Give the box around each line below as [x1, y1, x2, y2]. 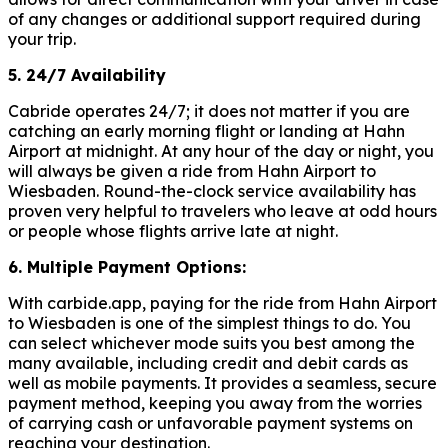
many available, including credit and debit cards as [8, 352, 408, 373]
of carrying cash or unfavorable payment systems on [8, 412, 413, 433]
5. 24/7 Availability [8, 64, 166, 85]
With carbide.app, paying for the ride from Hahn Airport [8, 292, 437, 313]
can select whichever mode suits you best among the [8, 332, 415, 353]
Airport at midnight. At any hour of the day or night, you [8, 140, 434, 161]
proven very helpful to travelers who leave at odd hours [8, 200, 437, 221]
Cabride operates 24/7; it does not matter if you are [8, 100, 410, 121]
